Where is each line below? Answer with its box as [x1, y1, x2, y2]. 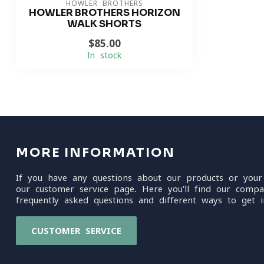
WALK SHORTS [67, 18, 141, 30]
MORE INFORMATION [16, 145, 175, 160]
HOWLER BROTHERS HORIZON [28, 6, 180, 19]
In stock [87, 51, 121, 60]
